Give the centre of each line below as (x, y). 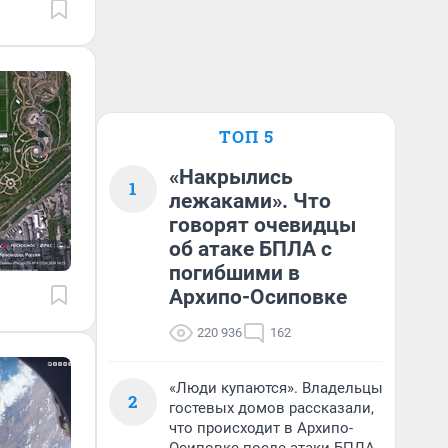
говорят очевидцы (262, 225)
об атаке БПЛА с (250, 249)
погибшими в (234, 273)
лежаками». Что (250, 201)
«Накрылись (231, 177)
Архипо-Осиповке (258, 297)
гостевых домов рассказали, (271, 408)
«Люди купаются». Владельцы (276, 388)
